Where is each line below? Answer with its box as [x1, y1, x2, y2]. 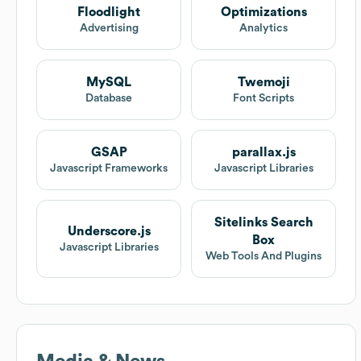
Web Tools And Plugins [205, 251, 322, 263]
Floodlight [77, 6, 140, 19]
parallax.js [231, 146, 296, 160]
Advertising [79, 23, 139, 35]
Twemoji [237, 76, 290, 89]
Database [85, 93, 132, 105]
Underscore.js [67, 225, 151, 239]
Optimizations [220, 6, 307, 19]
